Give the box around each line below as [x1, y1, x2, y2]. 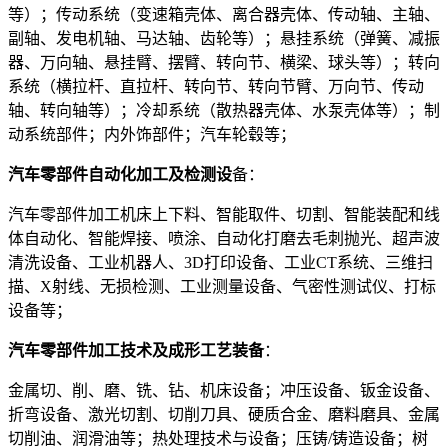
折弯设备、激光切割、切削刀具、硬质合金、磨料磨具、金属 [8, 405, 440, 423]
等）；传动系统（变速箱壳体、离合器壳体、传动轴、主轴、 [8, 5, 440, 23]
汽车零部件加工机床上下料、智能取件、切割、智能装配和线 [8, 205, 440, 223]
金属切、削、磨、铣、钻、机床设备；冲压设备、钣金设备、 [8, 381, 440, 399]
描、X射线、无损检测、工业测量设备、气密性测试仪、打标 [8, 277, 436, 295]
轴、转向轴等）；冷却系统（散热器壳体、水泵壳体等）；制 [8, 101, 440, 119]
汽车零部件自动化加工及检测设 [8, 165, 232, 183]
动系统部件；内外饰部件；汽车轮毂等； [8, 125, 296, 143]
